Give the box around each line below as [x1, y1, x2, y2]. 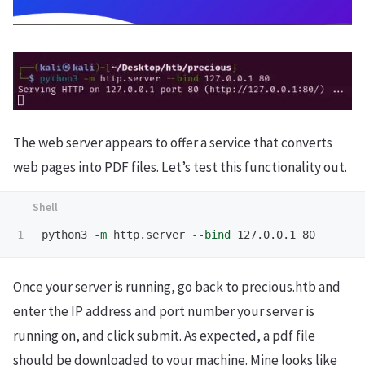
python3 [42, 228, 94, 242]
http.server [107, 228, 191, 242]
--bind [191, 228, 231, 242]
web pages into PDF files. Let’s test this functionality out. [13, 158, 347, 177]
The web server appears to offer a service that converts [13, 134, 332, 152]
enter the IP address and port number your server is [13, 302, 314, 321]
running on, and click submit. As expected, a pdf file [13, 327, 315, 345]
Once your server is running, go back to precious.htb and [13, 278, 341, 297]
